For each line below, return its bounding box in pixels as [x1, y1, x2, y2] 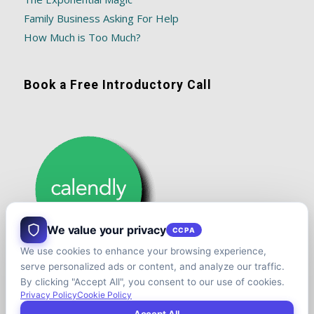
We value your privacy [47, 222, 166, 237]
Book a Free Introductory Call [23, 78, 212, 93]
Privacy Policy [20, 289, 77, 300]
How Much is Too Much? [23, 30, 141, 45]
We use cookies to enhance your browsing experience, [20, 245, 266, 257]
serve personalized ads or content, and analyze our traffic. [20, 261, 285, 272]
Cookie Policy [77, 289, 132, 300]
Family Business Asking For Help [23, 11, 179, 26]
